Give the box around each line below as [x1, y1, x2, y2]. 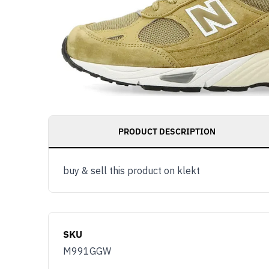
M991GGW [63, 244, 111, 257]
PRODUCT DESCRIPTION [118, 125, 216, 137]
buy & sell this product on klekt [63, 164, 200, 177]
